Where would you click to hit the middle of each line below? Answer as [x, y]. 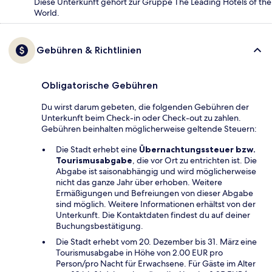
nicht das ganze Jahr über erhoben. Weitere [139, 182]
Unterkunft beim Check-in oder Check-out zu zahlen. [141, 117]
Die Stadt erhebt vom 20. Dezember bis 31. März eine [156, 241]
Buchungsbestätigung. [100, 226]
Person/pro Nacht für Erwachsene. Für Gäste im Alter [156, 263]
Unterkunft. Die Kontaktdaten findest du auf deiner [153, 215]
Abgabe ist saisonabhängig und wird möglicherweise [156, 171]
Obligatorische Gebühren [100, 85]
